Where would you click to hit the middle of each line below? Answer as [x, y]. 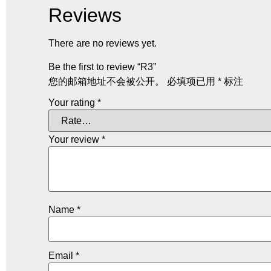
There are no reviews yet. [103, 44]
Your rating [73, 102]
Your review [75, 139]
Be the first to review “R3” [102, 67]
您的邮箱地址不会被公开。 [106, 81]
